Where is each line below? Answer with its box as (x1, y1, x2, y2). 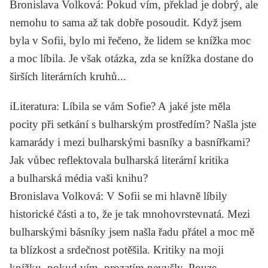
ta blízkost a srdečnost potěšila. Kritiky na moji (10, 243, 224, 256)
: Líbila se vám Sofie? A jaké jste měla (56, 99, 230, 112)
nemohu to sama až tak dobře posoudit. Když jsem (10, 16, 242, 29)
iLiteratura (10, 99, 56, 112)
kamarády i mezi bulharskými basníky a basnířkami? (10, 135, 250, 148)
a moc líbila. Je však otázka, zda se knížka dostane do (10, 51, 254, 65)
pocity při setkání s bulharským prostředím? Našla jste (10, 117, 256, 130)
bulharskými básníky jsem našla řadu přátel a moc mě (10, 225, 254, 238)
